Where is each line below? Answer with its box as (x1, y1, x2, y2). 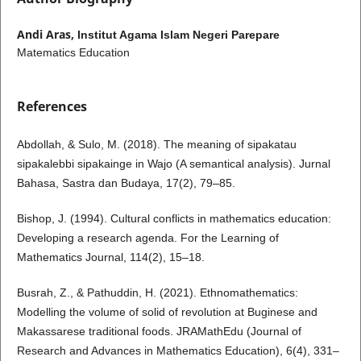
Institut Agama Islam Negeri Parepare (77, 27, 280, 41)
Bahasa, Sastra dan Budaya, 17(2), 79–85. (16, 176, 235, 189)
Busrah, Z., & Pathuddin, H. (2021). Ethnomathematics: (16, 285, 298, 299)
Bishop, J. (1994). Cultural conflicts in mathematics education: (16, 211, 331, 225)
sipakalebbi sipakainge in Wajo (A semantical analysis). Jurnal (16, 156, 330, 170)
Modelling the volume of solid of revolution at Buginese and (16, 305, 317, 318)
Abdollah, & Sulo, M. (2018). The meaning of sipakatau (16, 137, 297, 151)
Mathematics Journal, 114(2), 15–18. (16, 250, 205, 263)
